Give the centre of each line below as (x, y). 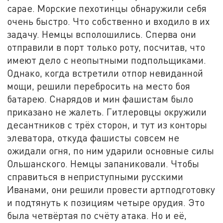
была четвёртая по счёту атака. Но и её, (97, 215)
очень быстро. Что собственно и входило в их (109, 21)
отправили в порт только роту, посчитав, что (106, 47)
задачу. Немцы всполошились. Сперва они (102, 34)
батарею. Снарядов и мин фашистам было (100, 99)
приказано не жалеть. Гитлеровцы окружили (107, 111)
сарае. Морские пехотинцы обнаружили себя (107, 8)
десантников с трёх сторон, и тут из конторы (107, 124)
